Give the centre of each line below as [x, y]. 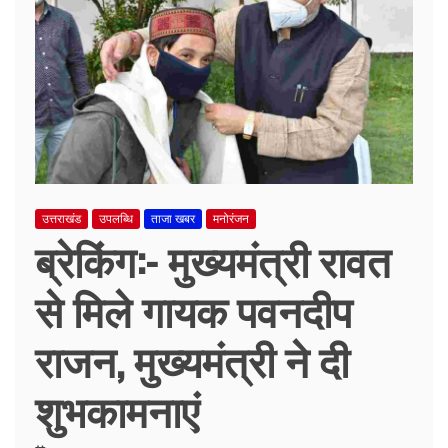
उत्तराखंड [61, 218]
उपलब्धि [116, 218]
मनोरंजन [231, 218]
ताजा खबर [173, 218]
